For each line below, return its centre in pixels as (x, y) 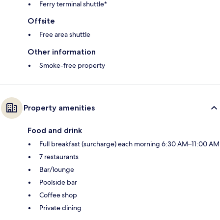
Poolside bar (58, 182)
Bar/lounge (57, 169)
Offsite (41, 21)
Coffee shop (58, 195)
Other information (62, 52)
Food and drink (55, 130)
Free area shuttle (65, 34)
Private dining (60, 207)
